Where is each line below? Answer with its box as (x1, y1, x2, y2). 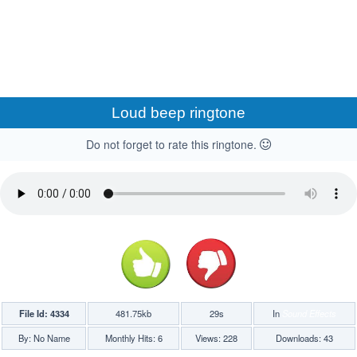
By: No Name (18, 331, 70, 345)
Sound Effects (282, 307, 336, 320)
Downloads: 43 (276, 331, 333, 345)
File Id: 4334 (18, 307, 69, 320)
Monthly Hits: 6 (104, 331, 163, 345)
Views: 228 (195, 331, 237, 345)
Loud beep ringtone (112, 104, 245, 121)
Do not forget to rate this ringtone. (86, 136, 260, 152)
